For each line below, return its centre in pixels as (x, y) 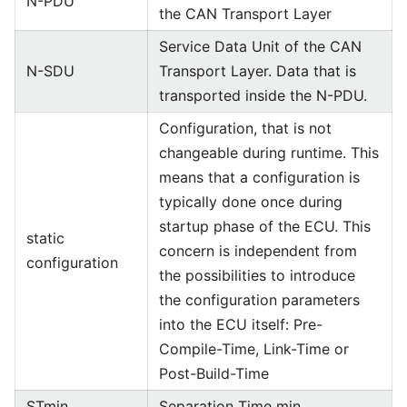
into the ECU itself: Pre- (241, 324)
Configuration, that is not (245, 128)
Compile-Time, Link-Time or (254, 349)
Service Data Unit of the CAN (260, 46)
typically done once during (251, 202)
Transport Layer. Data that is (258, 71)
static (45, 238)
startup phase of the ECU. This (265, 226)
